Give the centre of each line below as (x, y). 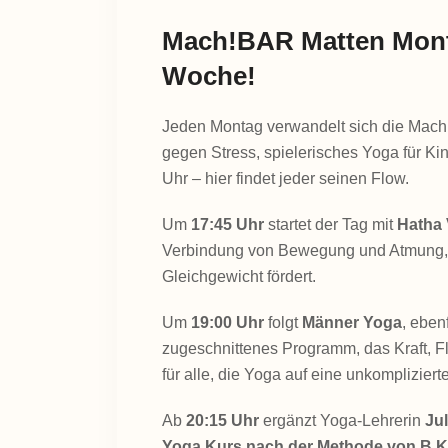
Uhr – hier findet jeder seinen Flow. (285, 178)
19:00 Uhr (227, 322)
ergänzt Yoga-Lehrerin (342, 420)
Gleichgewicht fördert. (239, 276)
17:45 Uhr (227, 224)
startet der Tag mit (330, 224)
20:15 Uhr (222, 420)
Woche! (209, 76)
